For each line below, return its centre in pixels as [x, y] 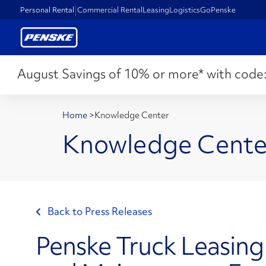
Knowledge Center [132, 115]
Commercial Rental [110, 9]
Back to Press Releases [100, 211]
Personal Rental [47, 9]
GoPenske [218, 9]
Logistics [185, 9]
